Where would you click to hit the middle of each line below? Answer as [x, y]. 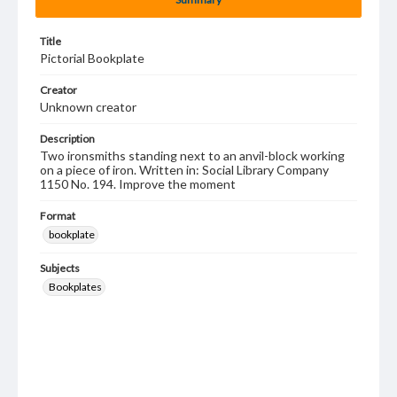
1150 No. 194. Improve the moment [138, 184]
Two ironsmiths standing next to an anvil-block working [192, 156]
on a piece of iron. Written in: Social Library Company [184, 170]
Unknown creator [88, 107]
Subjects [60, 268]
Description [67, 139]
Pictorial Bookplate [92, 58]
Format [58, 216]
